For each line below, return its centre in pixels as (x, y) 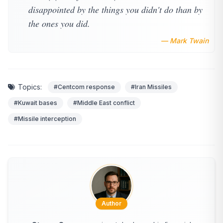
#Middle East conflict (104, 103)
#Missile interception (45, 118)
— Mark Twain (185, 40)
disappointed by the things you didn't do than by (115, 9)
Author (111, 203)
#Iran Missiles (151, 87)
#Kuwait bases (36, 103)
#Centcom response (84, 87)
